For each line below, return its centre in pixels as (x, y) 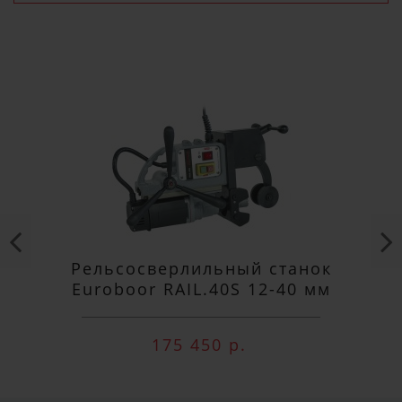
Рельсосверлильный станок (201, 268)
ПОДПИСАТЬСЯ (201, 22)
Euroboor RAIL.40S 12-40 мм (201, 289)
